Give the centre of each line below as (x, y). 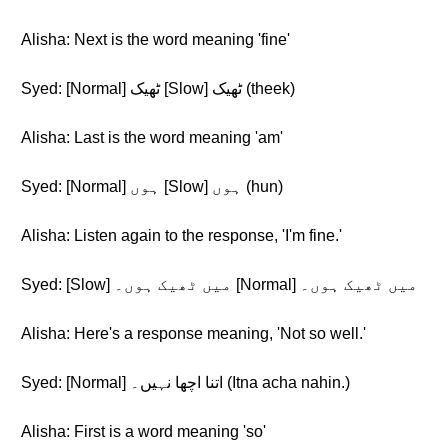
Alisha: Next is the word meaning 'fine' (155, 39)
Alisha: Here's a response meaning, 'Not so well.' (193, 333)
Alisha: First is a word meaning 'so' (143, 431)
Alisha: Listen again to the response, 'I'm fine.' (181, 235)
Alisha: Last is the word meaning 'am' (152, 137)
